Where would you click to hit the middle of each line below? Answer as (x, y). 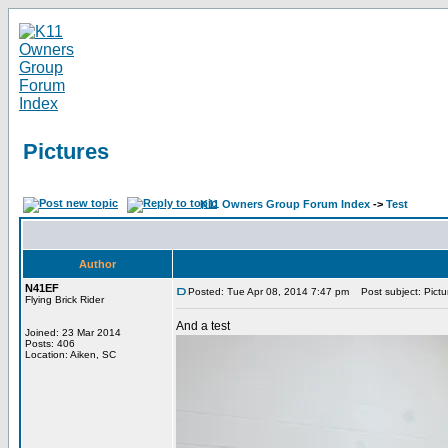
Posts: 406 (50, 343)
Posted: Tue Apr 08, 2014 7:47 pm (268, 291)
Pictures (66, 151)
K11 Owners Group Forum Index (285, 204)
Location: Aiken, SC (70, 354)
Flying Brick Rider (64, 299)
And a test (203, 326)
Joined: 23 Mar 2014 (73, 332)
